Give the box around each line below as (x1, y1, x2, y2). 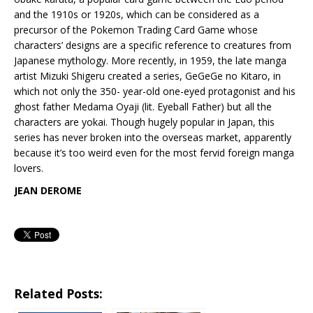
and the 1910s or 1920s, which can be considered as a (14, 8, 259, 21)
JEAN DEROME (14, 184, 82, 197)
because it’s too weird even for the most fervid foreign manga (14, 146, 294, 159)
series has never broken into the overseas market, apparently (14, 131, 291, 144)
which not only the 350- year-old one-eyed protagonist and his (14, 85, 296, 98)
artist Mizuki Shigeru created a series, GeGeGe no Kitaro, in (14, 69, 281, 82)
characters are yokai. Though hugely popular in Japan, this (14, 115, 275, 129)
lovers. (14, 161, 43, 175)
